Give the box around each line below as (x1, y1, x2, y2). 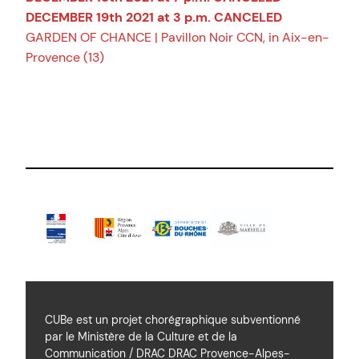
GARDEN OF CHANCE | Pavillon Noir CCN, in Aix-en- (26, 29, 329, 46)
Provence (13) (26, 49, 104, 67)
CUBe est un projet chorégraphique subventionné (45, 313, 301, 327)
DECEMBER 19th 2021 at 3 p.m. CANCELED (26, 9, 282, 26)
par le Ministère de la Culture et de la (45, 329, 237, 344)
